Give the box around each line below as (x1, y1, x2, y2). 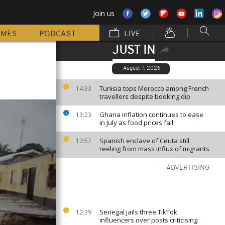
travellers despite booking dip (99, 92, 190, 101)
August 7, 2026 (123, 66, 160, 71)
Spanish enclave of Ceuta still (99, 136, 189, 145)
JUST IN (112, 45, 155, 57)
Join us (93, 9, 115, 18)
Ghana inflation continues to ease (99, 110, 203, 119)
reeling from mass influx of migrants (99, 144, 209, 153)
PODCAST (39, 30, 76, 38)
